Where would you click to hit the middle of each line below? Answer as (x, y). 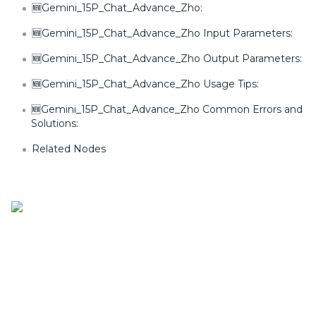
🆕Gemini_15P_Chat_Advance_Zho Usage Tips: (145, 84)
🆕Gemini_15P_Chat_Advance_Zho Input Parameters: (162, 33)
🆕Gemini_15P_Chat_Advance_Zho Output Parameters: (167, 59)
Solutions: (55, 123)
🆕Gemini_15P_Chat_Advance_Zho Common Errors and (167, 109)
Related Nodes (69, 149)
